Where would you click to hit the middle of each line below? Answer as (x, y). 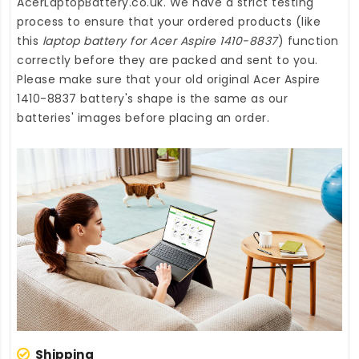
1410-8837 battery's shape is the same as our (152, 98)
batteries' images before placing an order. (143, 117)
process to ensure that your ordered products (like (169, 21)
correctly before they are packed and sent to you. (167, 60)
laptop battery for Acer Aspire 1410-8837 (160, 40)
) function (308, 40)
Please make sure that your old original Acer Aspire (169, 79)
